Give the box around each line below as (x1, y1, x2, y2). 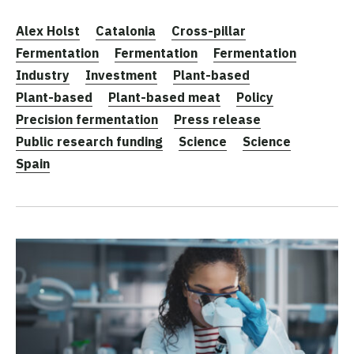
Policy (236, 89, 273, 106)
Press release (174, 111, 261, 128)
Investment (85, 67, 157, 84)
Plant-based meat (108, 89, 220, 106)
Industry (16, 67, 70, 84)
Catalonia (96, 23, 156, 40)
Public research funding (16, 134, 163, 150)
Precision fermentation (16, 111, 158, 128)
